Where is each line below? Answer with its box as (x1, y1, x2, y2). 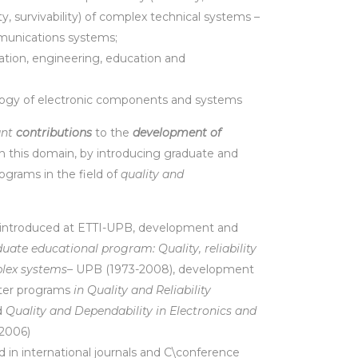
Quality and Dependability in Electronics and (6, 304, 257, 318)
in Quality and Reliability (74, 283, 211, 297)
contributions (16, 125, 92, 140)
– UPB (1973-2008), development (67, 262, 254, 276)
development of (133, 125, 221, 140)
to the (92, 125, 133, 140)
